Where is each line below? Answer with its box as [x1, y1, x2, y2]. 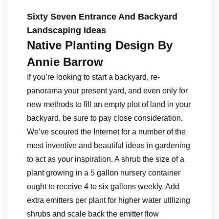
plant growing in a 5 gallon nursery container [27, 169, 180, 177]
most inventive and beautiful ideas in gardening [27, 141, 190, 150]
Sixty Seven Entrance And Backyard [27, 12, 177, 22]
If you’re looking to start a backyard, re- [27, 73, 160, 81]
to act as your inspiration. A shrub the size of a [27, 155, 184, 163]
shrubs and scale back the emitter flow [27, 210, 159, 218]
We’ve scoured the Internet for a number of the [27, 128, 186, 136]
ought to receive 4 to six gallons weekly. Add [27, 182, 179, 191]
